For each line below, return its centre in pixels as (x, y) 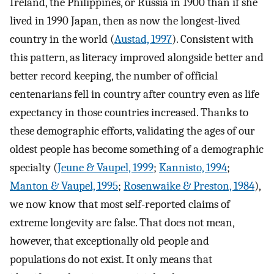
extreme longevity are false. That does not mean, (122, 223)
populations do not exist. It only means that (111, 260)
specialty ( (34, 168)
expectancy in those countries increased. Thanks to (129, 113)
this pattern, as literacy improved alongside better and (137, 58)
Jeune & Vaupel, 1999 (106, 168)
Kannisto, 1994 (193, 168)
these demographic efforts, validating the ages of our (132, 131)
